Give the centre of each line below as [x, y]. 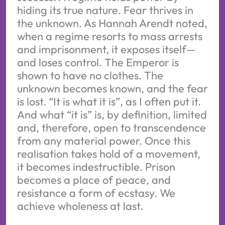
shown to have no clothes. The [90, 75]
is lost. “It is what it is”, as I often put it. [109, 101]
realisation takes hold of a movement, [108, 153]
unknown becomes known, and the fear [112, 88]
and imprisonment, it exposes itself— [106, 49]
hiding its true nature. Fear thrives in [105, 10]
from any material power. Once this [103, 140]
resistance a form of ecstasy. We [96, 193]
